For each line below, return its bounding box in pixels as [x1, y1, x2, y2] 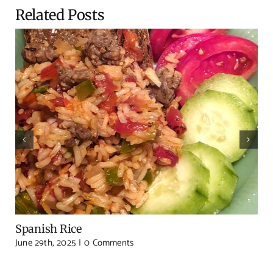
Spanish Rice [15, 221, 82, 236]
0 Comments [84, 235, 134, 251]
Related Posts [15, 6, 105, 24]
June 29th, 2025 [15, 235, 76, 251]
